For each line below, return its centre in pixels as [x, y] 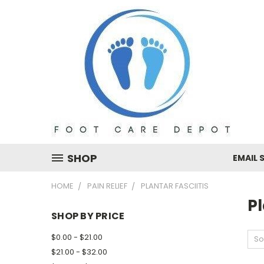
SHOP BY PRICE [88, 216]
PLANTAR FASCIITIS [175, 186]
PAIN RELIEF [107, 186]
